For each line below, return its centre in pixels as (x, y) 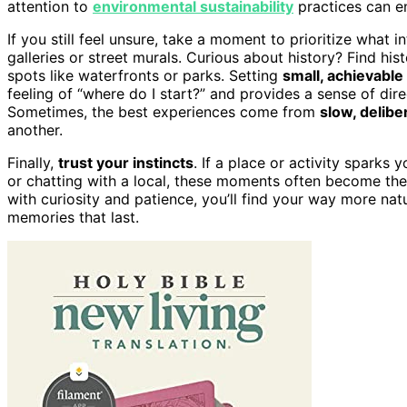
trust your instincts (126, 162)
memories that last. (73, 217)
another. (35, 129)
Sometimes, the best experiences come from (164, 111)
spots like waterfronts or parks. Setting (145, 75)
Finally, (33, 162)
